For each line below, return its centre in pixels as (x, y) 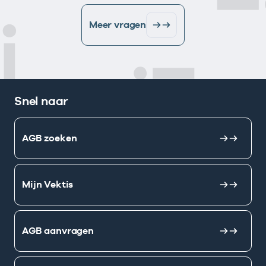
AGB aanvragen (58, 231)
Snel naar (42, 101)
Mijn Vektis (48, 185)
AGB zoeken (50, 138)
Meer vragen (118, 25)
